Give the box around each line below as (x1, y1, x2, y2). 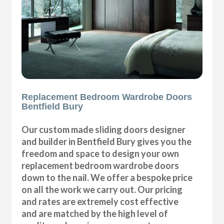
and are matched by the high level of (21, 208, 168, 219)
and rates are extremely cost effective (21, 196, 179, 207)
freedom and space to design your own (21, 148, 179, 159)
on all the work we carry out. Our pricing (21, 184, 183, 195)
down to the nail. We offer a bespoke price (21, 172, 193, 183)
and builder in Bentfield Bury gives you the (21, 136, 192, 147)
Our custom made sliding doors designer (21, 124, 186, 135)
